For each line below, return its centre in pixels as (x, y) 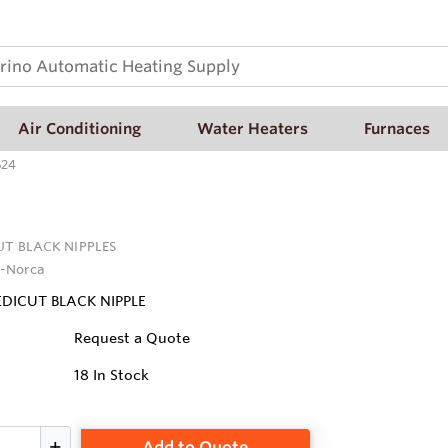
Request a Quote (132, 338)
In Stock (121, 375)
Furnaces (397, 128)
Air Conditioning (79, 128)
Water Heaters (252, 128)
